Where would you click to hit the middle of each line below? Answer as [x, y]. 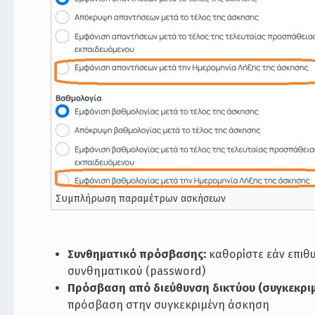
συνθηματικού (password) [137, 271]
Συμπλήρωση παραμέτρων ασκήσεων [141, 198]
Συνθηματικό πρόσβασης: [137, 254]
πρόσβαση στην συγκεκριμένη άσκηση [169, 304]
